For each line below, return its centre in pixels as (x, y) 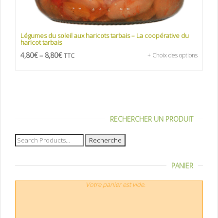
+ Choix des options (173, 55)
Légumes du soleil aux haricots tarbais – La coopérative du (105, 36)
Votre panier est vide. (115, 185)
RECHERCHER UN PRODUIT (152, 119)
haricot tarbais (41, 43)
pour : (23, 148)
